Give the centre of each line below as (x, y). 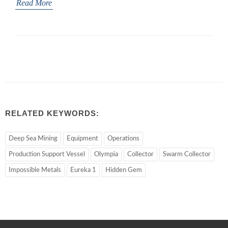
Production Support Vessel (47, 154)
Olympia (106, 154)
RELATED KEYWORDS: (52, 113)
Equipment (82, 138)
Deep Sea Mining (33, 138)
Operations (123, 138)
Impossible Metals (35, 170)
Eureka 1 (83, 170)
